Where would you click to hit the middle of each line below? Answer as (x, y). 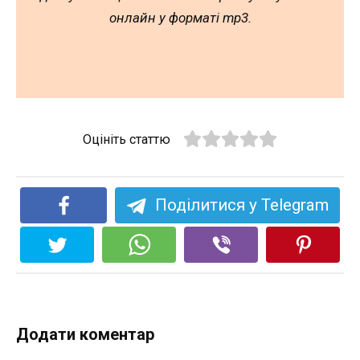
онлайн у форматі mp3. (180, 18)
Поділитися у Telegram (241, 205)
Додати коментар (85, 335)
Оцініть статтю (127, 140)
